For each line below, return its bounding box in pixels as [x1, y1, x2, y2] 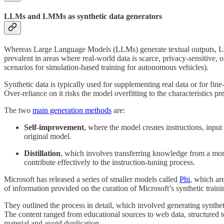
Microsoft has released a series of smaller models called [4, 175, 179, 184]
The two [4, 106, 32, 115]
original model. [24, 132, 71, 141]
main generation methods [32, 106, 111, 115]
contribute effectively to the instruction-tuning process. [24, 158, 195, 167]
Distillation [24, 149, 60, 158]
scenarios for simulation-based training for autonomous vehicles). [4, 63, 208, 72]
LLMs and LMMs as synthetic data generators [4, 12, 162, 21]
